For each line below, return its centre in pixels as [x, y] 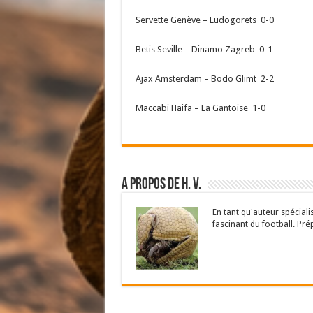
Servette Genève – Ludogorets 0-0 [204, 20]
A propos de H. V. [161, 184]
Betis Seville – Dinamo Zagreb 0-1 [204, 49]
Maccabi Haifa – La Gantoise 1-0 [200, 108]
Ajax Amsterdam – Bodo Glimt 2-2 [204, 78]
